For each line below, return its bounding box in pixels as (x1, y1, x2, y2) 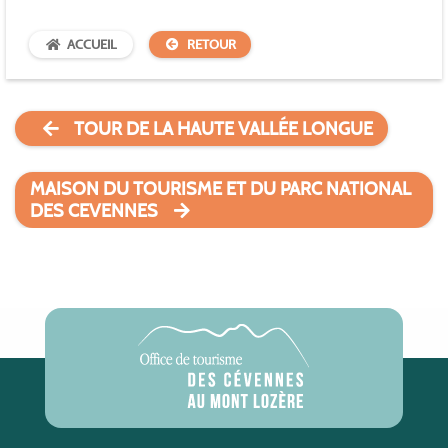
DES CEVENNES (30, 200, 159, 223)
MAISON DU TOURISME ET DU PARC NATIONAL (30, 178, 412, 201)
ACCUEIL (67, 37, 118, 53)
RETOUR (187, 37, 237, 53)
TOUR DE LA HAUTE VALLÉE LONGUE (73, 117, 373, 140)
